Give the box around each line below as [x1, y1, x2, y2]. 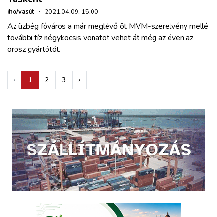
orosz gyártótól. [7, 44, 60, 55]
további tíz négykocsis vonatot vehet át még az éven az [7, 32, 193, 43]
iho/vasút [7, 7, 34, 16]
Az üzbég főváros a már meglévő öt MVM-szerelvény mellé [7, 20, 208, 31]
